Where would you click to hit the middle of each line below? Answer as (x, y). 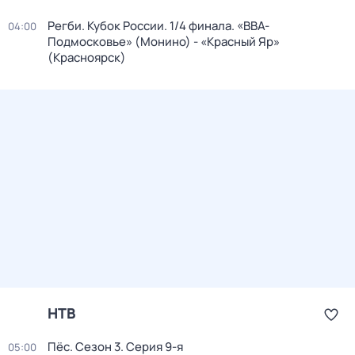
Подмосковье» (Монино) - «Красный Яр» (164, 42)
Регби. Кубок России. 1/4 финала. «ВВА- (158, 26)
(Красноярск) (87, 57)
